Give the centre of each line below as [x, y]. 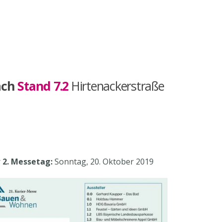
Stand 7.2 [43, 85]
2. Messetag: [28, 161]
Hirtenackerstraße [117, 85]
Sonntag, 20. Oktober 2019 [103, 161]
